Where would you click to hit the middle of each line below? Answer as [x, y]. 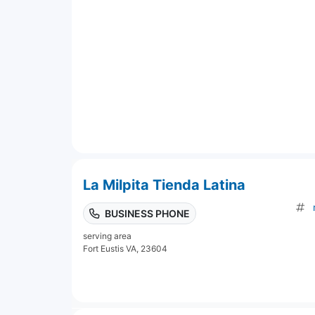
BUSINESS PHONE [147, 213]
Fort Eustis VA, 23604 [125, 248]
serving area [107, 236]
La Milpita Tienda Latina [164, 185]
